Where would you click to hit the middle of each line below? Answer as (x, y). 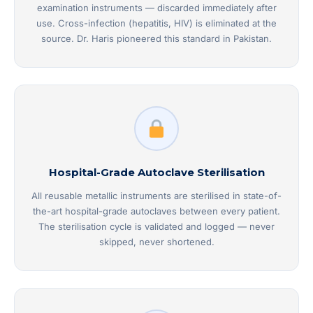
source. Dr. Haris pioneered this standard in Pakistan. (156, 39)
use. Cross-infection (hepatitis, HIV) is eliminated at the (156, 23)
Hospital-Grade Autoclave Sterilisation (156, 173)
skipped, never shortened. (156, 242)
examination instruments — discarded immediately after (156, 8)
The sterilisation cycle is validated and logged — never (156, 227)
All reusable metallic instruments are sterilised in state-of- (156, 196)
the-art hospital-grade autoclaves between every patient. (156, 211)
